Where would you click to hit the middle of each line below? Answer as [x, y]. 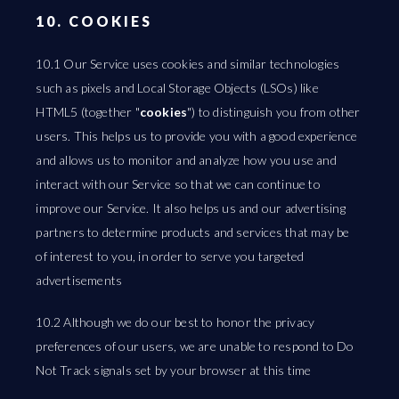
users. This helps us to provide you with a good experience [197, 136]
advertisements [79, 280]
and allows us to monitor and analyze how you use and [186, 160]
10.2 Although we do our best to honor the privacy [175, 322]
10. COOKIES [94, 21]
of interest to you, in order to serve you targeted [170, 256]
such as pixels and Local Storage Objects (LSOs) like [177, 88]
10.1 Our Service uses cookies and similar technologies [188, 64]
